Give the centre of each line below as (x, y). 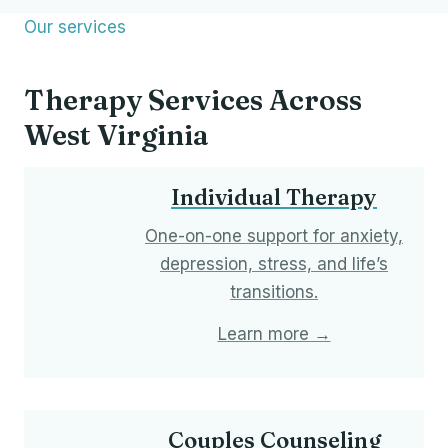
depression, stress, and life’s (274, 264)
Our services (75, 27)
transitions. (274, 292)
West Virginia (116, 135)
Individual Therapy (274, 197)
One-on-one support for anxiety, (274, 236)
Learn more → (274, 334)
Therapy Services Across (193, 100)
